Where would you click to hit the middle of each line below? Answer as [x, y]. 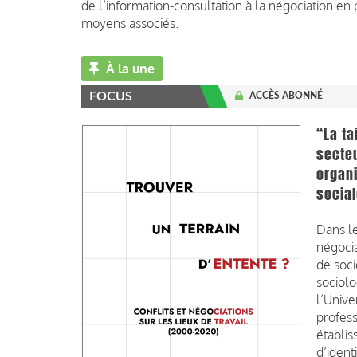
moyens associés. [130, 24]
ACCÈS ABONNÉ [286, 96]
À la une [129, 69]
